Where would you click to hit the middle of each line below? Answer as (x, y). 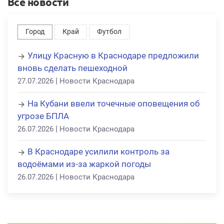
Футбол (109, 32)
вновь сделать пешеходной (72, 68)
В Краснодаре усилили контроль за (98, 152)
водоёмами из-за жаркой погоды (84, 164)
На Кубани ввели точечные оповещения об (113, 104)
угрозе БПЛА (43, 116)
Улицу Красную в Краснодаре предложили (113, 56)
